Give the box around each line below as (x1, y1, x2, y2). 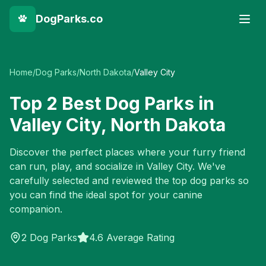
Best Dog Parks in (58, 93, 214, 114)
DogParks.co (36, 12, 103, 25)
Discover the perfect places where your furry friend (9, 146, 245, 158)
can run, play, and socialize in (9, 160, 147, 172)
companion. (9, 203, 62, 215)
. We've (192, 160, 226, 172)
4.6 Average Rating (89, 232, 175, 243)
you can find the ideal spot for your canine (9, 189, 202, 201)
